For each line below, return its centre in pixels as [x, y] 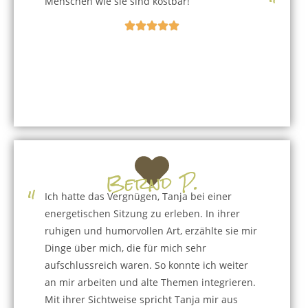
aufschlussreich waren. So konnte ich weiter [146, 265]
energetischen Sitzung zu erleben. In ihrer [142, 213]
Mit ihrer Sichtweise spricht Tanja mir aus [141, 299]
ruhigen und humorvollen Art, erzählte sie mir [151, 231]
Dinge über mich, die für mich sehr [125, 248]
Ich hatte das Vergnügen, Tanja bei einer [138, 196]
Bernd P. [152, 184]
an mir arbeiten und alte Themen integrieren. [150, 282]
